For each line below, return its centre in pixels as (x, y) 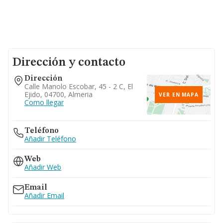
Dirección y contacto (69, 63)
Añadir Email (44, 195)
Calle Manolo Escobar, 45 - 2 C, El (79, 86)
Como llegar (44, 102)
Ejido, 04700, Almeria (58, 94)
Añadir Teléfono (50, 139)
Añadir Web (43, 167)
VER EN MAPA (179, 95)
